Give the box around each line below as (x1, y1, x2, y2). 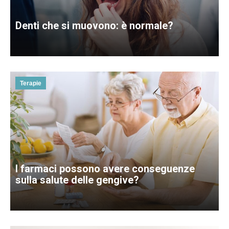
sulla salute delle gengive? (15, 173, 139, 186)
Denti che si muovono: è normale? (15, 19, 173, 32)
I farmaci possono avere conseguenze (15, 162, 195, 175)
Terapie (20, 79, 41, 87)
